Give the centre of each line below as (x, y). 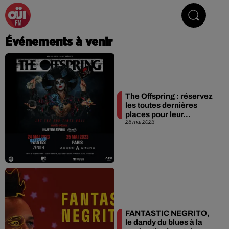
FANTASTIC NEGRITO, (167, 213)
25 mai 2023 (140, 121)
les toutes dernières (161, 105)
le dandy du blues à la (164, 222)
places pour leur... (158, 114)
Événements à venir (59, 42)
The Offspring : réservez (169, 96)
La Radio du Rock (120, 15)
